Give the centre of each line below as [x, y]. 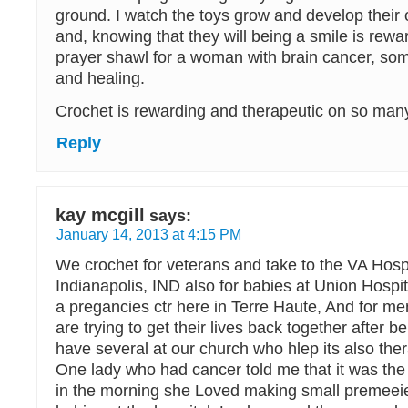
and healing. [100, 79]
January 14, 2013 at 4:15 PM [149, 235]
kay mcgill [100, 215]
